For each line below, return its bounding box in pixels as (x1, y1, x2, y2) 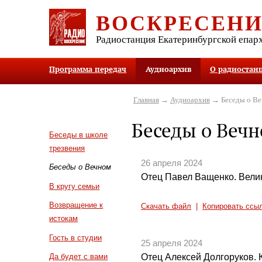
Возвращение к (49, 201, 104, 210)
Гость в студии (49, 233, 102, 242)
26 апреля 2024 (141, 158, 203, 168)
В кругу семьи (49, 181, 100, 191)
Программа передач (49, 64, 127, 75)
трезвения (49, 143, 85, 153)
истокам (49, 214, 78, 223)
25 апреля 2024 (141, 238, 203, 248)
